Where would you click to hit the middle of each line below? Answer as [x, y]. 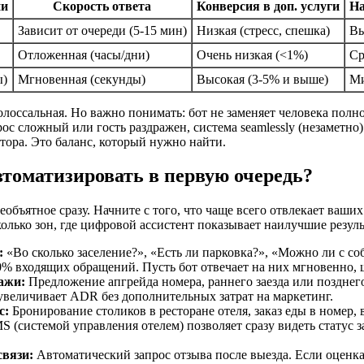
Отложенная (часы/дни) [83, 54]
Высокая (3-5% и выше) [262, 79]
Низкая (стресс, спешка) [263, 30]
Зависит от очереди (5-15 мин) [102, 30]
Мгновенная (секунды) [81, 79]
